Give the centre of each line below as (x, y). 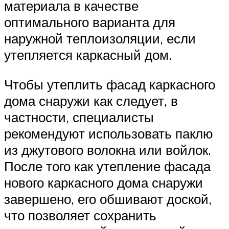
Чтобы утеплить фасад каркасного (110, 84)
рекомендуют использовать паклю (109, 133)
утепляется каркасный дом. (88, 55)
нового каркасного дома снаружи (104, 182)
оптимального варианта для (90, 22)
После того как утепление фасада (107, 166)
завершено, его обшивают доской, (108, 199)
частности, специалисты (79, 117)
